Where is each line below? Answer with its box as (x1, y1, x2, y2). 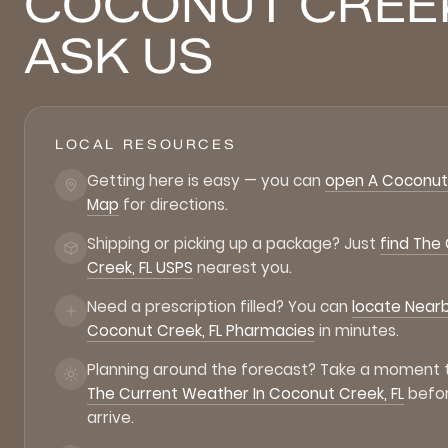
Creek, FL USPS (87, 257, 193, 278)
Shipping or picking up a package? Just (87, 233, 380, 254)
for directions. (119, 194, 228, 215)
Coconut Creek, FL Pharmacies (87, 320, 315, 341)
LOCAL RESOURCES (55, 136, 237, 152)
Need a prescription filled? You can (87, 296, 352, 317)
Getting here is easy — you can (87, 170, 325, 191)
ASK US (24, 27, 213, 85)
